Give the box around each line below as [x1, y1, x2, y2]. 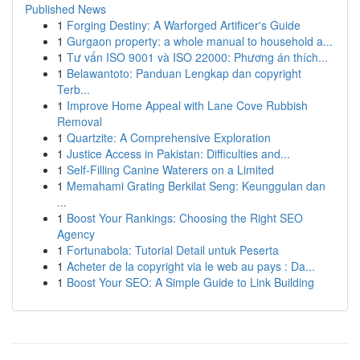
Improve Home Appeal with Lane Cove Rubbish [67, 97, 308, 113]
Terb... [57, 81, 90, 97]
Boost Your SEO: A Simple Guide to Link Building [67, 274, 314, 290]
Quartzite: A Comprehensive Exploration [67, 129, 271, 145]
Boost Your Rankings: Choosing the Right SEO [67, 210, 303, 226]
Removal [57, 113, 102, 129]
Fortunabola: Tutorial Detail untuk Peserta [67, 242, 279, 258]
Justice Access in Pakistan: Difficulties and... [67, 145, 290, 162]
